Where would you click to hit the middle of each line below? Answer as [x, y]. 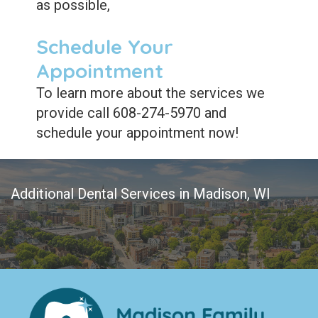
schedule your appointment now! [137, 133]
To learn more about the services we [150, 93]
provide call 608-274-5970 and [131, 113]
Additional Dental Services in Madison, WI [141, 194]
